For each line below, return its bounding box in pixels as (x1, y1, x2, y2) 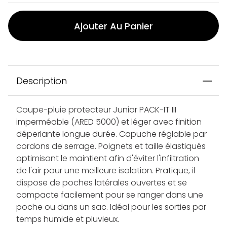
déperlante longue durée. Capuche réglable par (16, 128, 207, 140)
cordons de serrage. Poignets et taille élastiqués (16, 140, 206, 153)
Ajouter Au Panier (74, 19, 153, 32)
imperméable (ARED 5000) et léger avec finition (16, 116, 202, 128)
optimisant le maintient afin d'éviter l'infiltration (16, 153, 199, 165)
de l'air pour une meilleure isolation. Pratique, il (16, 165, 195, 177)
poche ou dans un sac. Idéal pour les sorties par (16, 201, 206, 213)
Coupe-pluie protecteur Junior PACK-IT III (16, 104, 176, 116)
